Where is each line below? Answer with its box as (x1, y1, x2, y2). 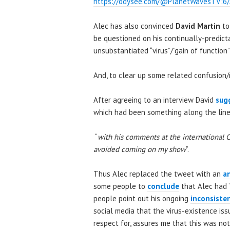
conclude (147, 181, 179, 191)
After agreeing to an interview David (93, 94, 214, 105)
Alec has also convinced (93, 21, 176, 31)
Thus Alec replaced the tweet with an (93, 168, 223, 179)
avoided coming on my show (93, 144, 186, 154)
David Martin (176, 21, 222, 31)
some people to (93, 181, 147, 191)
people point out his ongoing (93, 193, 190, 203)
